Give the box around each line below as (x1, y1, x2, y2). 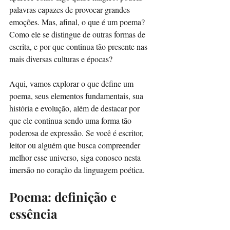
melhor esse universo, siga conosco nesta (9, 151, 143, 163)
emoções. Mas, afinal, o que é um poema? (9, 16, 147, 27)
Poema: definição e (9, 188, 120, 205)
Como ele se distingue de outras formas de (9, 28, 147, 40)
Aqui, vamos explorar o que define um (9, 78, 136, 89)
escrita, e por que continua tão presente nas (9, 41, 149, 52)
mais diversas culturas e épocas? (9, 53, 112, 64)
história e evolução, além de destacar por (9, 102, 142, 113)
